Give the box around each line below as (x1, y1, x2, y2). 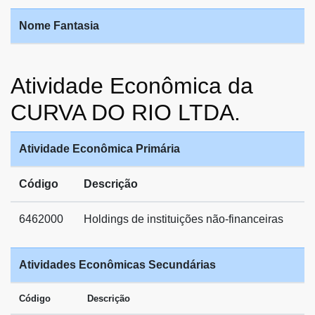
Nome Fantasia (19, 19, 99, 32)
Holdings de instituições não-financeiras (84, 212, 283, 225)
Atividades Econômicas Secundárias (19, 258, 216, 271)
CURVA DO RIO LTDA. (11, 99, 240, 125)
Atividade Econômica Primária (19, 142, 180, 155)
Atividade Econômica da (11, 72, 253, 98)
